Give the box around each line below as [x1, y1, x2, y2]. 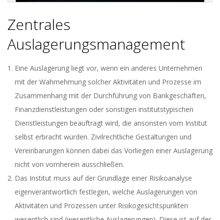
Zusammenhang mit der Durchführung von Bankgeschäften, [15, 90, 206, 100]
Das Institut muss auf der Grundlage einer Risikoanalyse [15, 173, 192, 183]
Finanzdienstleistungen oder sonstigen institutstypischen [15, 104, 193, 114]
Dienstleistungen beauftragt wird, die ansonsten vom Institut [15, 118, 207, 128]
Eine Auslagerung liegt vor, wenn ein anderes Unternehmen [15, 63, 202, 73]
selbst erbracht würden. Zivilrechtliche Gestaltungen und [15, 132, 192, 141]
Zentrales [7, 14, 70, 34]
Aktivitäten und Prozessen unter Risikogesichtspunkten [15, 200, 188, 210]
